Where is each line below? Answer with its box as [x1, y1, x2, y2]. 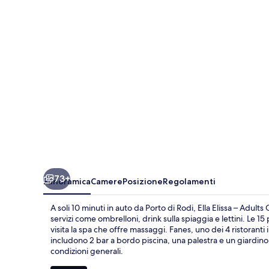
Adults [43, 2, 88, 19]
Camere [91, 175, 122, 187]
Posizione [122, 175, 163, 187]
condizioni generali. [50, 245, 123, 256]
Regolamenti [163, 175, 216, 187]
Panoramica [43, 175, 91, 187]
